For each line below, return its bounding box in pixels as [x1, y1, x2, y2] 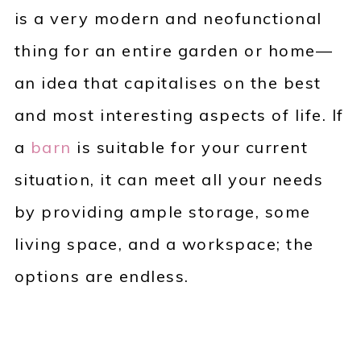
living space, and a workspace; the [14, 234, 314, 255]
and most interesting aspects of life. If [14, 105, 344, 126]
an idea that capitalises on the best [14, 73, 322, 93]
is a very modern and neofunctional [14, 8, 322, 29]
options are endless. [14, 266, 189, 287]
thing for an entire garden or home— [14, 40, 334, 61]
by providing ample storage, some [14, 201, 311, 222]
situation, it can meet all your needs [14, 169, 324, 190]
